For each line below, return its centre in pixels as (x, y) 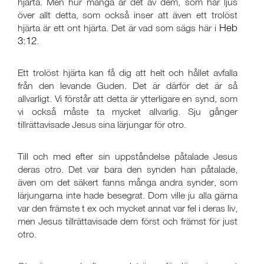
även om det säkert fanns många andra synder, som (128, 182)
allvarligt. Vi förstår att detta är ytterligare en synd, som (128, 98)
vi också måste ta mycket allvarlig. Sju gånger (128, 111)
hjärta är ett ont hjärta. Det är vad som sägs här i (118, 28)
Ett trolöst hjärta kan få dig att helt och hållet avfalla (128, 72)
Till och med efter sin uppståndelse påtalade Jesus (128, 156)
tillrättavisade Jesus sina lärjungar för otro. (102, 124)
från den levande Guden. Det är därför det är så (128, 85)
